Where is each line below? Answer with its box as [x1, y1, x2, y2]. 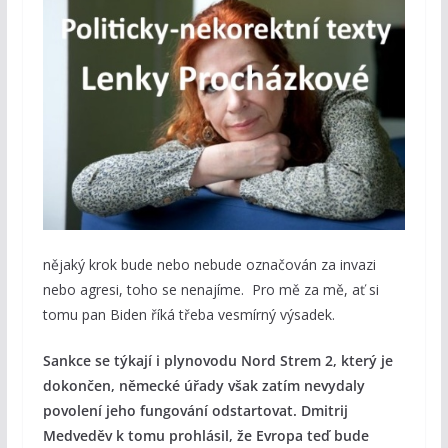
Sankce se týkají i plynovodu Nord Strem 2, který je [42, 351, 393, 371]
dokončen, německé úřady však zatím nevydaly [42, 376, 365, 396]
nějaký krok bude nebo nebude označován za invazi [42, 255, 376, 275]
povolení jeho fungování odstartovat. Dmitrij [42, 401, 348, 421]
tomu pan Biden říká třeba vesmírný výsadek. [42, 305, 335, 325]
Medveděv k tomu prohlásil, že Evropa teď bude [42, 426, 369, 446]
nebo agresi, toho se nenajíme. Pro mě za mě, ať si [42, 280, 379, 300]
